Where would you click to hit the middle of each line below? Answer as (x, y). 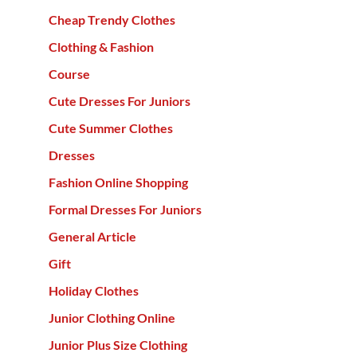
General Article (92, 237)
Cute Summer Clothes (110, 128)
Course (69, 74)
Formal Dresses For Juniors (125, 210)
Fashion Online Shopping (118, 182)
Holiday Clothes (93, 291)
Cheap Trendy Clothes (112, 20)
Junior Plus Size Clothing (118, 345)
